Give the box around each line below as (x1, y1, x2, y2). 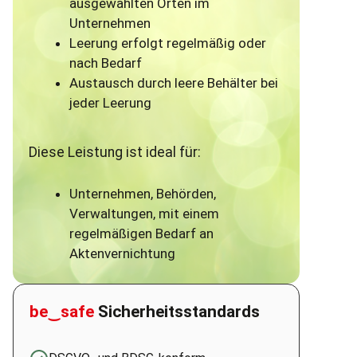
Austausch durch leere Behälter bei (69, 75, 279, 92)
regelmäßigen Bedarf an (69, 225, 214, 241)
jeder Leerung (69, 95, 152, 112)
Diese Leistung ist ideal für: (29, 144, 202, 161)
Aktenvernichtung (69, 245, 176, 261)
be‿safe (29, 302, 95, 322)
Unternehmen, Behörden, (69, 185, 217, 202)
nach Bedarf (69, 55, 143, 72)
